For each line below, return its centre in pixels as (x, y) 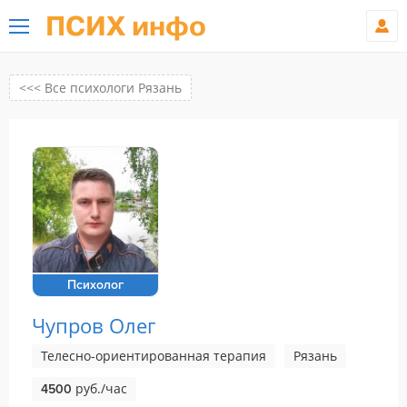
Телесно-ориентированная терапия (154, 356)
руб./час (99, 388)
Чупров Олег (94, 325)
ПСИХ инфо (126, 27)
